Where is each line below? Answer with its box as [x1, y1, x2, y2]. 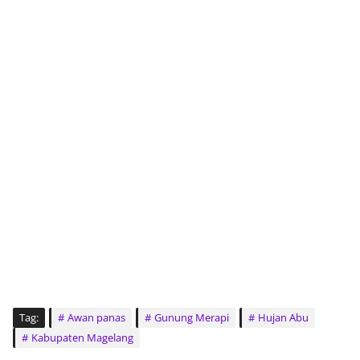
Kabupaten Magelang [31, 329, 133, 345]
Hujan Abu [258, 309, 309, 325]
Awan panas [67, 309, 125, 325]
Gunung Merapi [154, 309, 229, 325]
